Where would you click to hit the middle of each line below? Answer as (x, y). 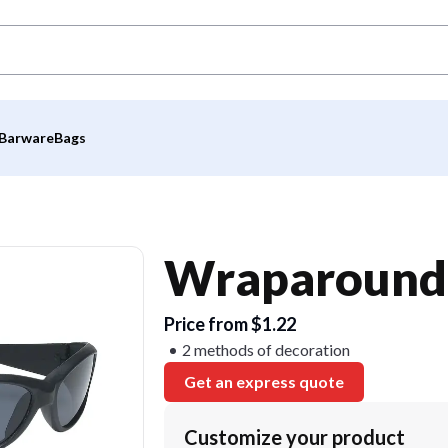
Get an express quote (264, 381)
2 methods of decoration (266, 349)
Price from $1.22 (230, 324)
